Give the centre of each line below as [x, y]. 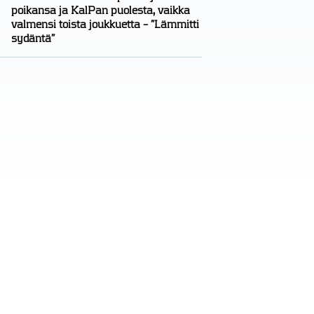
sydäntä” [33, 38]
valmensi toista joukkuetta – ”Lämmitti [105, 24]
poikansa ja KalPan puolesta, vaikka [100, 10]
